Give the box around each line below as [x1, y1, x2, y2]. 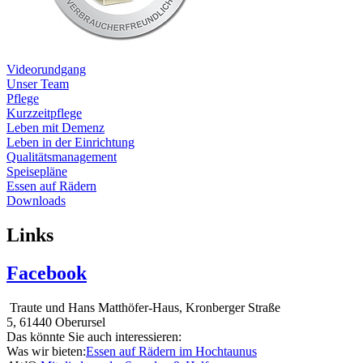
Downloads [6, 194, 66, 207]
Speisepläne [6, 164, 67, 178]
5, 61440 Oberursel [6, 314, 105, 329]
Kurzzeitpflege [6, 106, 82, 120]
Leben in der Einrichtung [6, 135, 135, 149]
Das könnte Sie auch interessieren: [6, 329, 181, 344]
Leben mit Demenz [6, 121, 105, 135]
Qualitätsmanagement [6, 150, 117, 164]
